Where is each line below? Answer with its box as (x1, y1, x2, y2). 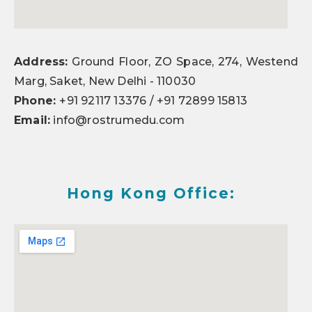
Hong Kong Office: (66, 185, 235, 202)
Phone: (14, 94, 60, 107)
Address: (14, 55, 68, 68)
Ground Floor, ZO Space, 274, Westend (68, 55, 298, 68)
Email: (14, 114, 51, 127)
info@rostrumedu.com (50, 114, 185, 127)
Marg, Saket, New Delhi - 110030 (14, 75, 196, 88)
